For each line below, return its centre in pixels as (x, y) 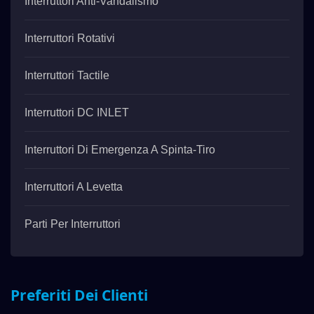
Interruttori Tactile (67, 75)
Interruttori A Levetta (74, 187)
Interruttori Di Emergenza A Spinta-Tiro (120, 150)
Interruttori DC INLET (77, 112)
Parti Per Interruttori (73, 224)
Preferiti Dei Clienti (79, 295)
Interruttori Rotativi (70, 38)
